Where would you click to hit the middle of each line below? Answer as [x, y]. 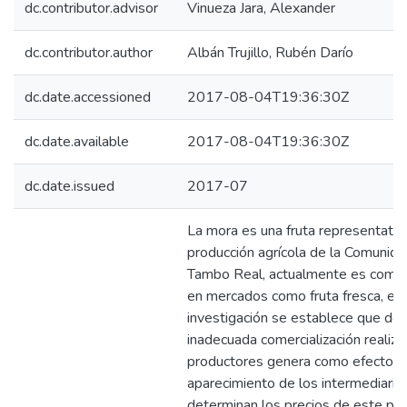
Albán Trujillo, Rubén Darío [270, 53]
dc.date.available [77, 142]
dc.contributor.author [89, 53]
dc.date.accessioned [88, 97]
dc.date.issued [69, 186]
